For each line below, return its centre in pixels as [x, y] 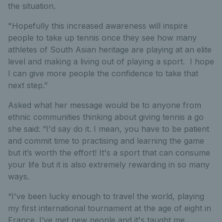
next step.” [28, 85]
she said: [24, 129]
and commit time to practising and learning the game [106, 140]
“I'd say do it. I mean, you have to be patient [126, 129]
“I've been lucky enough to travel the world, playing [106, 196]
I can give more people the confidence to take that [103, 73]
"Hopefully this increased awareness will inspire [98, 26]
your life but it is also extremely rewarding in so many [109, 164]
